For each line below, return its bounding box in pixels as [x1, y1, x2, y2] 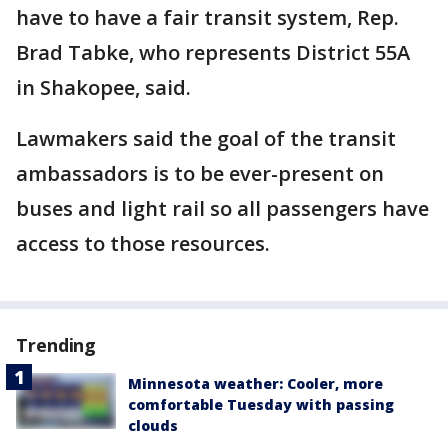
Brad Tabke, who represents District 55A [16, 39, 410, 67]
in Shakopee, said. [16, 74, 196, 102]
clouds [128, 416, 178, 436]
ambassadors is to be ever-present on [16, 160, 384, 188]
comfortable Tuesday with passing [128, 395, 394, 415]
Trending [16, 333, 97, 358]
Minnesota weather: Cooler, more [128, 374, 383, 394]
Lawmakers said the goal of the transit [16, 125, 396, 153]
